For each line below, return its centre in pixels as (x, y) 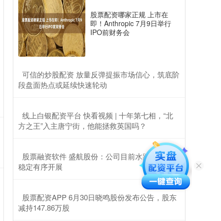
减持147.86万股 (44, 207)
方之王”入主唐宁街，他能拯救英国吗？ (82, 126)
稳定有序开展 (40, 166)
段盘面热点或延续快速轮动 (63, 85)
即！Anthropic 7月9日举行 (131, 23)
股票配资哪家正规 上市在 (129, 14)
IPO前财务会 (110, 32)
